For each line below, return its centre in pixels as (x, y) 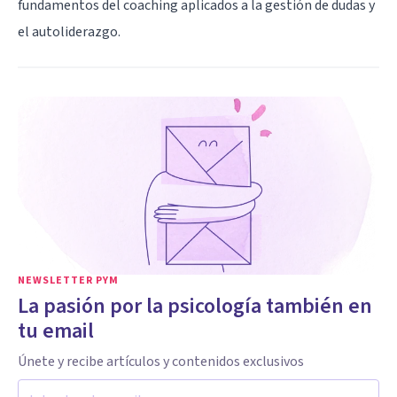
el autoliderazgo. (69, 31)
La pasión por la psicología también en (195, 306)
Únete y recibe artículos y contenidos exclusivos (161, 361)
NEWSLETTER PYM (68, 280)
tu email (56, 331)
